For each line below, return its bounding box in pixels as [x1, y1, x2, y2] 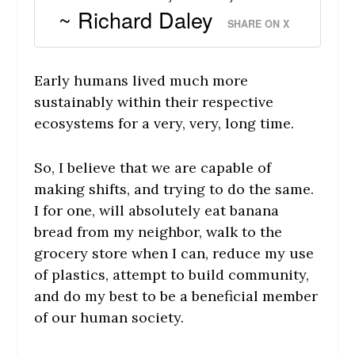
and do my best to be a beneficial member [33, 287, 318, 306]
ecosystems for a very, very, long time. [33, 114, 294, 133]
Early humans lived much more [33, 71, 248, 90]
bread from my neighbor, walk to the [33, 223, 282, 242]
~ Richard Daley [58, 3, 213, 35]
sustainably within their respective [33, 93, 273, 112]
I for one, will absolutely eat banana [33, 201, 279, 220]
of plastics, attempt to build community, [33, 265, 309, 284]
